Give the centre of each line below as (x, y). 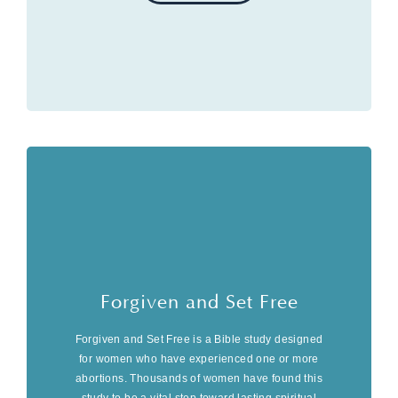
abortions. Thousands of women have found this (199, 378)
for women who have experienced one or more (199, 358)
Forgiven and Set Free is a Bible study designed (199, 339)
